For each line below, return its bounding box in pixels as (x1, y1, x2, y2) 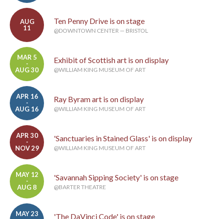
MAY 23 (15, 210, 39, 218)
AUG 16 (15, 105, 39, 113)
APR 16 (16, 92, 38, 101)
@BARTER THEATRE (54, 183, 106, 191)
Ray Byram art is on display (54, 94, 144, 104)
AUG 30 (15, 66, 39, 74)
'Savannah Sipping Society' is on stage (54, 173, 178, 182)
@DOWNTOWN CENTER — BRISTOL (54, 27, 148, 35)
